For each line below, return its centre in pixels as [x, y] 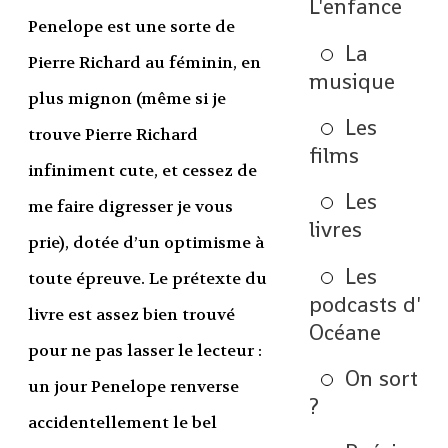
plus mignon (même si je [126, 99]
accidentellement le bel [122, 423]
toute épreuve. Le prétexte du [147, 279]
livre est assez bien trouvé [131, 315]
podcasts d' [364, 303]
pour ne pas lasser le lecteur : [144, 351]
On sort [382, 378]
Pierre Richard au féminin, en [144, 63]
